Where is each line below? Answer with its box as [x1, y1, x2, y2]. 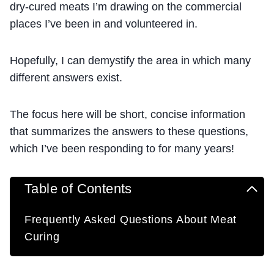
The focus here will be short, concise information [10, 108, 245, 120]
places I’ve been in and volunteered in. [10, 17, 198, 30]
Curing [24, 230, 60, 243]
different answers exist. [10, 71, 122, 84]
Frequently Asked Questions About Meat [24, 213, 237, 226]
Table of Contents [24, 180, 132, 196]
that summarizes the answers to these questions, [10, 125, 248, 138]
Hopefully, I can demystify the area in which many [10, 54, 251, 67]
